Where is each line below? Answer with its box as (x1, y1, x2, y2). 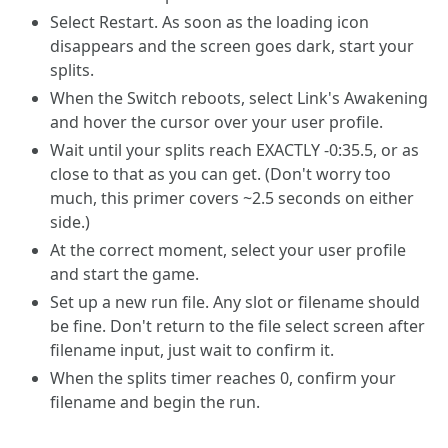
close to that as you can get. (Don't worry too (50, 163, 391, 185)
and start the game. (50, 263, 199, 285)
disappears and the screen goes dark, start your (50, 35, 414, 57)
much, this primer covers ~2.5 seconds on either (50, 187, 414, 209)
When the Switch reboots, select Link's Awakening (50, 87, 428, 109)
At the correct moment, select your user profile (50, 239, 406, 261)
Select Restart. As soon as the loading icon (50, 11, 369, 33)
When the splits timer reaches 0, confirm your (50, 367, 396, 389)
